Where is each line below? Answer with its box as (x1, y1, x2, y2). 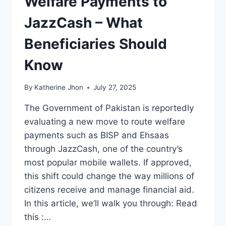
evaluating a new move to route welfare (24, 117, 185, 127)
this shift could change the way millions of (24, 171, 194, 182)
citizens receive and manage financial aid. (24, 185, 194, 195)
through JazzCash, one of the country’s (24, 144, 183, 154)
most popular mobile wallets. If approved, (24, 157, 192, 168)
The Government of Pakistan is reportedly (24, 103, 194, 114)
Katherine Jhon (34, 83, 84, 92)
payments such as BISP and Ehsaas (24, 130, 169, 141)
